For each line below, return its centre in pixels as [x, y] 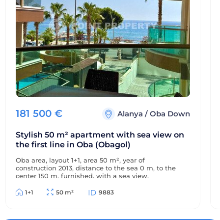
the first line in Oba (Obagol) [73, 145]
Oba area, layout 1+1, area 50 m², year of [80, 160]
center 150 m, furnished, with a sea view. [82, 176]
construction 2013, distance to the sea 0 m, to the [96, 168]
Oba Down [170, 114]
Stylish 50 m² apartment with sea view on [100, 135]
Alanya [131, 114]
